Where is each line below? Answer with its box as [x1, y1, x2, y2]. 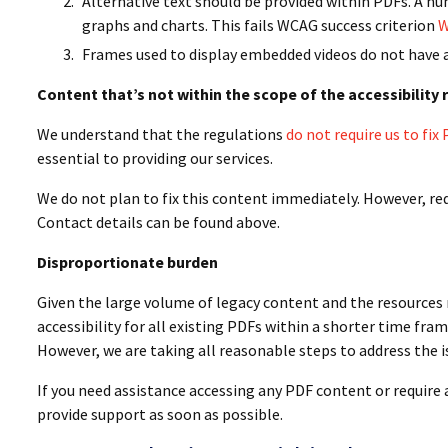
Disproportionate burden [37, 252, 218, 272]
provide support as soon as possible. [37, 404, 283, 424]
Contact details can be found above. [37, 212, 280, 232]
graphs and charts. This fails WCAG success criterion [82, 15, 438, 35]
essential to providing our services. [37, 148, 273, 168]
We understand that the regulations [37, 124, 286, 144]
